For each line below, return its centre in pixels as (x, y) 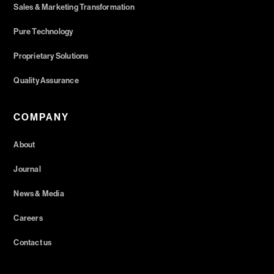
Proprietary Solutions (51, 56)
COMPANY (42, 117)
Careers (28, 218)
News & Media (39, 193)
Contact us (33, 242)
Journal (27, 169)
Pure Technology (43, 31)
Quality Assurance (46, 80)
